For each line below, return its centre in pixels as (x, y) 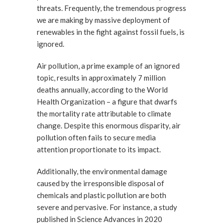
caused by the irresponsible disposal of (101, 183)
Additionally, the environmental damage (102, 171)
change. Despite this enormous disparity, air (109, 125)
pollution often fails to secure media (96, 137)
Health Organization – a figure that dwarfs (107, 102)
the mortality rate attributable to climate (104, 113)
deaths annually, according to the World (102, 90)
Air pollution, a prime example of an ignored (108, 66)
